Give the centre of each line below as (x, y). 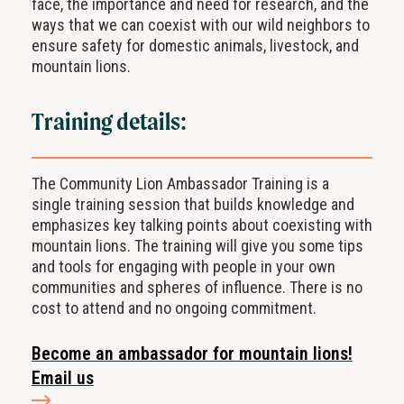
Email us (62, 379)
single (51, 205)
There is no (324, 288)
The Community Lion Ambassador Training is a (180, 184)
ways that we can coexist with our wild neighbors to (200, 24)
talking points (184, 225)
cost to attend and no (103, 308)
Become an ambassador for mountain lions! (192, 354)
